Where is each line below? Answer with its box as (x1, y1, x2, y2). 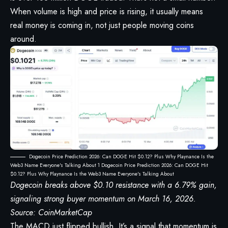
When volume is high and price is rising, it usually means (10, 6, 203, 18)
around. (10, 33, 37, 45)
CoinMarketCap (38, 207, 92, 219)
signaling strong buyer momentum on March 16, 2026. (10, 193, 196, 205)
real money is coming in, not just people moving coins (10, 19, 194, 32)
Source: (10, 207, 38, 219)
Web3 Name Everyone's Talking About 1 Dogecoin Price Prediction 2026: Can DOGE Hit (10, 161, 208, 169)
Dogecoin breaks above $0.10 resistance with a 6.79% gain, (10, 179, 217, 191)
